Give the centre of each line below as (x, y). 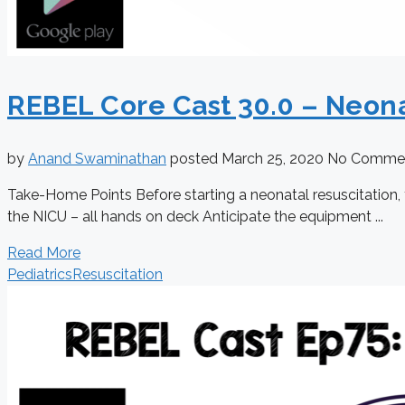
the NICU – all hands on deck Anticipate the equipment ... (195, 217)
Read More (44, 253)
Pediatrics (40, 275)
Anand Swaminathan (97, 159)
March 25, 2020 (274, 159)
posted (196, 159)
